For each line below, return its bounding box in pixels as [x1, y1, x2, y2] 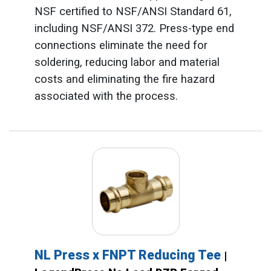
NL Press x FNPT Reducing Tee [34, 247, 224, 263]
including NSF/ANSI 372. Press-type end [34, 22, 234, 36]
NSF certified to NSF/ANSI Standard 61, [34, 5, 232, 19]
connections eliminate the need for [34, 39, 207, 53]
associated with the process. [34, 90, 178, 103]
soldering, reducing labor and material [34, 56, 220, 70]
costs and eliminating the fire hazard [34, 73, 215, 87]
